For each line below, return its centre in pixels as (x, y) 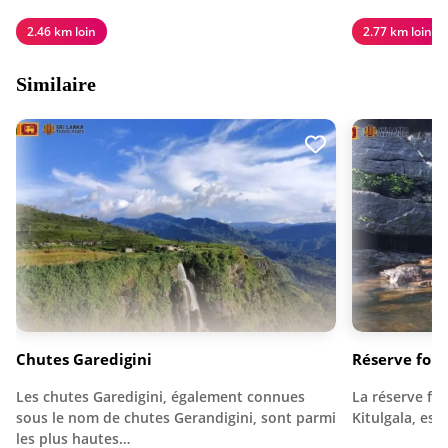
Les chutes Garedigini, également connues (160, 396)
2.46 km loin (61, 32)
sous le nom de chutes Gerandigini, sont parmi (176, 417)
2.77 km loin (397, 32)
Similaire (56, 84)
